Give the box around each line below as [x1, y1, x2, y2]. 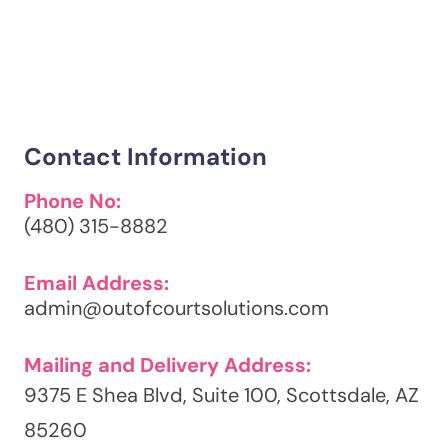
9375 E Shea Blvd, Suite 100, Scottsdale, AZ [24, 382, 419, 409]
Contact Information [24, 141, 267, 173]
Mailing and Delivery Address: [24, 352, 311, 379]
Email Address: [24, 270, 169, 297]
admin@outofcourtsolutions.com [24, 295, 329, 322]
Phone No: [24, 188, 121, 215]
